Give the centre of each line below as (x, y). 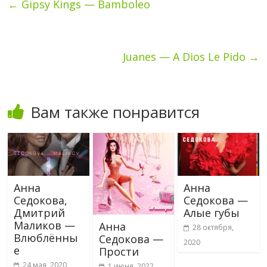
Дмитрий (40, 212)
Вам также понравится (115, 112)
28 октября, (213, 227)
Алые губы (211, 212)
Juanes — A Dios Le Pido (185, 56)
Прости (119, 251)
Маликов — (45, 225)
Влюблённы (46, 237)
